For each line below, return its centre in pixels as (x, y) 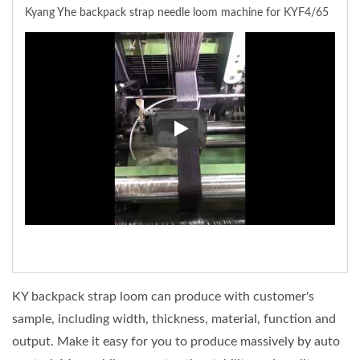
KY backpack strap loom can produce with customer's (163, 296)
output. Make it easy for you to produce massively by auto (176, 341)
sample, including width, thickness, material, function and (174, 319)
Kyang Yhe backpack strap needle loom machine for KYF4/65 (177, 13)
